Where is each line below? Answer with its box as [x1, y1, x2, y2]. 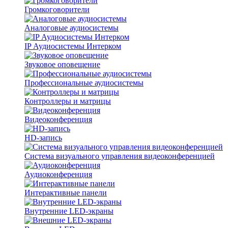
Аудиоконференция [24, 169, 92, 179]
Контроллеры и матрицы [24, 96, 111, 105]
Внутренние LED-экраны [24, 206, 113, 215]
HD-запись [24, 133, 62, 142]
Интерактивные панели [24, 188, 107, 197]
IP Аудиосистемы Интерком [24, 41, 121, 50]
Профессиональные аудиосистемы [24, 78, 144, 87]
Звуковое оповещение [24, 60, 100, 69]
